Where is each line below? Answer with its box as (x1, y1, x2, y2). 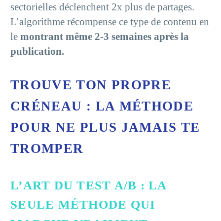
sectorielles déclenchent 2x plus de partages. (10, 1, 194, 13)
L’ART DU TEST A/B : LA (10, 178, 167, 192)
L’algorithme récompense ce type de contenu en (10, 16, 209, 28)
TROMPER (10, 141, 84, 156)
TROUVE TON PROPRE (10, 77, 171, 93)
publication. (10, 45, 64, 58)
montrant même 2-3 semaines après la (20, 31, 189, 43)
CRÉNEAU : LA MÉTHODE (10, 99, 194, 114)
